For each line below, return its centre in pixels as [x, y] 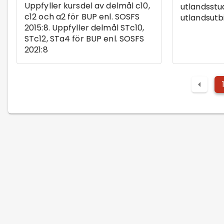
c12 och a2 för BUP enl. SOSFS [82, 16]
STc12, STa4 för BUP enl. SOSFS [84, 38]
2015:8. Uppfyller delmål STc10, [84, 27]
